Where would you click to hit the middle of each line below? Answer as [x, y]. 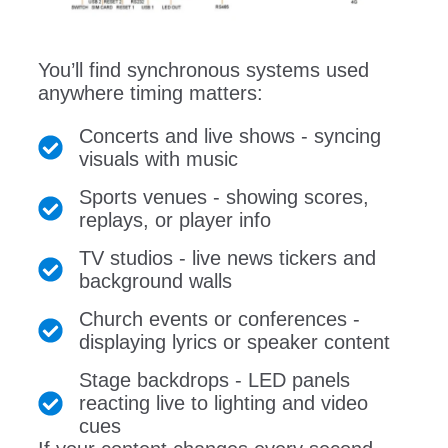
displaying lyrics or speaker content [234, 341]
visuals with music [158, 158]
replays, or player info [174, 219]
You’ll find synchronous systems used [203, 69]
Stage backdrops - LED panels [214, 379]
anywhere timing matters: [150, 92]
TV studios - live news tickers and [227, 257]
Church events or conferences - [219, 318]
